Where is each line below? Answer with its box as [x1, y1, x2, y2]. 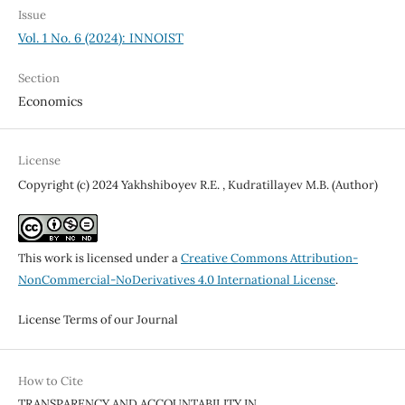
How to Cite [17, 372, 83, 389]
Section [17, 70, 60, 86]
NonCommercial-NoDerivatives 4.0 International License [17, 271, 335, 287]
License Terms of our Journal [17, 311, 178, 327]
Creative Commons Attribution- [180, 250, 358, 266]
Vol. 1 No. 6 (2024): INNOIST [17, 29, 184, 46]
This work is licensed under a [17, 250, 181, 266]
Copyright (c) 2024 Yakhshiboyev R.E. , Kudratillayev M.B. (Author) [17, 176, 378, 193]
